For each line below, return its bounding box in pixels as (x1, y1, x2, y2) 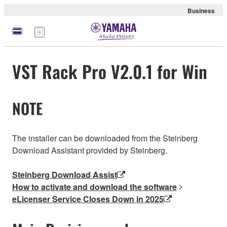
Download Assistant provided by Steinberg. (12, 144, 167, 156)
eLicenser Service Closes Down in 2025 (12, 193, 164, 205)
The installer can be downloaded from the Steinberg (12, 132, 198, 144)
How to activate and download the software (12, 180, 177, 193)
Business (187, 6, 215, 15)
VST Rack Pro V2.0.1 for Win (12, 58, 207, 85)
